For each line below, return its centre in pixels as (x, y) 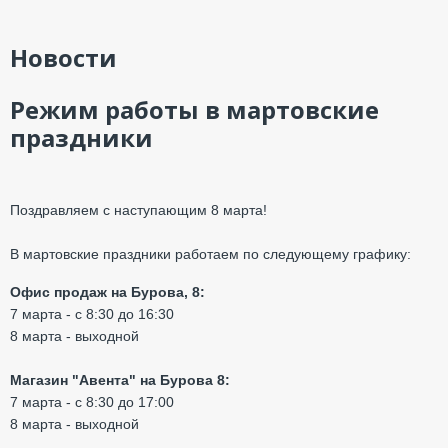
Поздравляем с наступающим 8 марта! (138, 210)
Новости (63, 57)
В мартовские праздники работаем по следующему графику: (210, 254)
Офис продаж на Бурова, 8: (107, 292)
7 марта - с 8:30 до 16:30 (92, 314)
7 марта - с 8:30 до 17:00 (92, 402)
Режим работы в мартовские (194, 109)
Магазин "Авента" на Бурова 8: (120, 380)
